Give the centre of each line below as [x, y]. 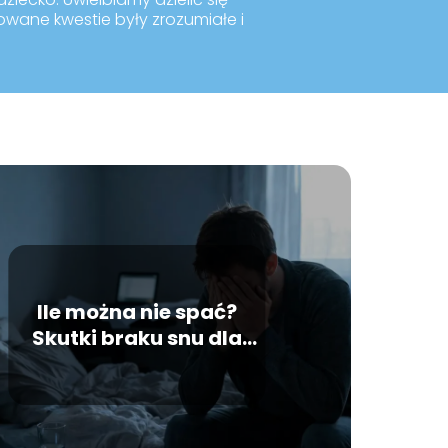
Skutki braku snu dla [136, 338]
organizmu [136, 364]
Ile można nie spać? [136, 312]
